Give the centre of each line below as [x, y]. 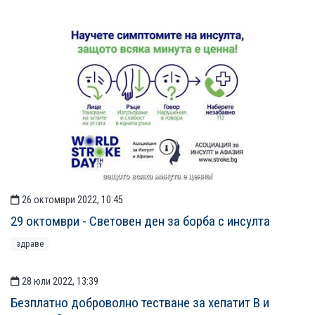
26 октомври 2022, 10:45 [71, 200]
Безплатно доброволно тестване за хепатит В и [140, 303]
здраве [30, 243]
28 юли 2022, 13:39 [59, 282]
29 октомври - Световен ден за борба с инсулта [140, 221]
